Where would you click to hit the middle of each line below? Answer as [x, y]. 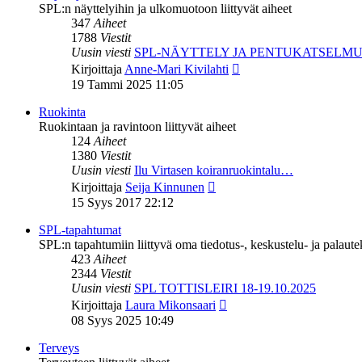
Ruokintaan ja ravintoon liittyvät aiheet [137, 127]
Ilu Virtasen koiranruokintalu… [214, 170]
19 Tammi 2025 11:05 [127, 85]
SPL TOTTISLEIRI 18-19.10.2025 [225, 288]
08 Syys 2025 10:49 [122, 321]
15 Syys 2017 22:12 [122, 203]
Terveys [59, 348]
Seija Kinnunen [165, 187]
